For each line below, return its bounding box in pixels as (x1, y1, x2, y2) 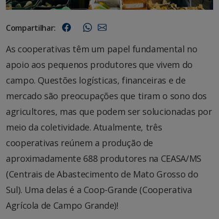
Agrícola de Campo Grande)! (6, 199, 118, 211)
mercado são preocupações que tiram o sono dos (6, 89, 207, 102)
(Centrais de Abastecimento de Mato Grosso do (6, 168, 198, 180)
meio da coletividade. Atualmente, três (6, 121, 162, 133)
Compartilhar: (6, 22, 56, 33)
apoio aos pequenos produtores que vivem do (6, 58, 193, 70)
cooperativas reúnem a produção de (6, 136, 153, 149)
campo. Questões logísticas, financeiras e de (6, 74, 186, 86)
